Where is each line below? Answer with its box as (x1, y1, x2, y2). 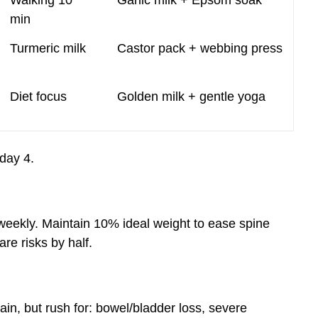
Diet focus (10, 89, 67, 104)
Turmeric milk (10, 41, 86, 56)
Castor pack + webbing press (117, 41, 283, 56)
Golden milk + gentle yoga (117, 89, 265, 104)
